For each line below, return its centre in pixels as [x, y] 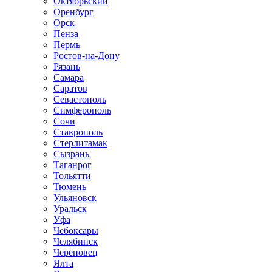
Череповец [76, 252]
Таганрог [73, 165]
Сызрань [71, 154]
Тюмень [70, 187]
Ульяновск [75, 198]
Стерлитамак [80, 143]
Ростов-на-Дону [87, 56]
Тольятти [72, 176]
